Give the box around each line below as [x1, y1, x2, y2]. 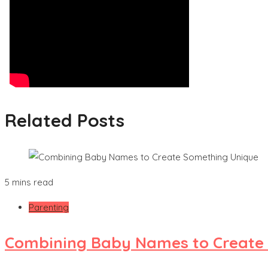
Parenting [29, 202, 69, 214]
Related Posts [5, 109, 124, 132]
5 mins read [5, 176, 53, 188]
